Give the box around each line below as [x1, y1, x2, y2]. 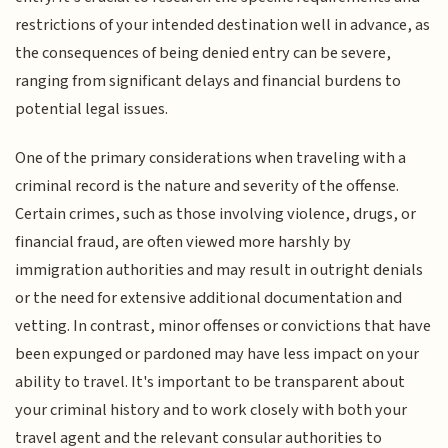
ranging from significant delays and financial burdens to [15, 69, 402, 94]
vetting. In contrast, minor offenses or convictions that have [15, 313, 432, 338]
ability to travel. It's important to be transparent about [15, 369, 406, 394]
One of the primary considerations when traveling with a [15, 145, 407, 170]
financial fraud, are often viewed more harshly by [15, 229, 352, 254]
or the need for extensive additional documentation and [15, 285, 403, 310]
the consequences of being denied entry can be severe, [15, 41, 392, 66]
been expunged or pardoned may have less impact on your [15, 341, 420, 366]
